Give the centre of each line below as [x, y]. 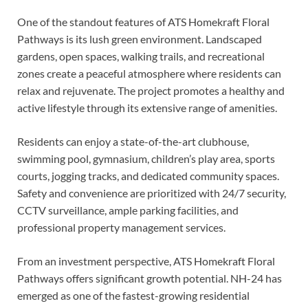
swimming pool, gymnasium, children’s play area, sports [146, 159]
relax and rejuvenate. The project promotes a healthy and [151, 91]
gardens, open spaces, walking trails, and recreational [141, 56]
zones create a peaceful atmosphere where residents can [149, 74]
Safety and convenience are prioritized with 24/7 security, [152, 193]
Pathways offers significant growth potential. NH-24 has [150, 278]
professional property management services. [121, 228]
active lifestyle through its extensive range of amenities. [147, 108]
